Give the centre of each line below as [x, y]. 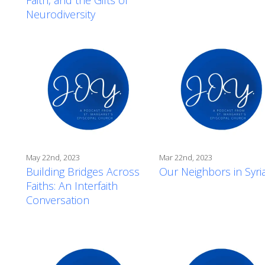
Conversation [58, 200]
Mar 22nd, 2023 [186, 157]
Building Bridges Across [83, 171]
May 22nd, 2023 [53, 157]
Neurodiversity [61, 14]
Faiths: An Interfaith [72, 185]
